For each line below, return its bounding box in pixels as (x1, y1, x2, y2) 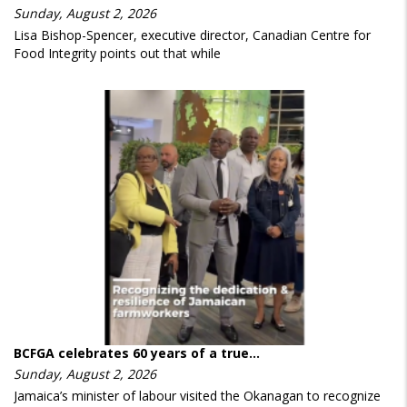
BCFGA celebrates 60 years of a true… (14, 343, 260, 362)
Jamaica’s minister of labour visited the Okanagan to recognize (14, 386, 381, 404)
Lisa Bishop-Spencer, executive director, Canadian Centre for (14, 26, 371, 45)
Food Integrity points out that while (14, 45, 221, 63)
